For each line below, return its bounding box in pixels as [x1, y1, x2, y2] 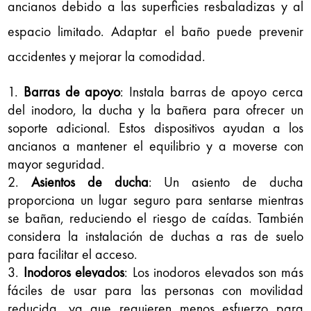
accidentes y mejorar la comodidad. [8, 47, 206, 65]
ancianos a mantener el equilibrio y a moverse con [8, 136, 303, 155]
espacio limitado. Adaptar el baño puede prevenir [8, 22, 303, 40]
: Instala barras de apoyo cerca [120, 82, 303, 101]
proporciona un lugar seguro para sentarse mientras [8, 190, 303, 209]
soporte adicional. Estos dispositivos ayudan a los [8, 118, 303, 137]
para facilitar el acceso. [8, 244, 138, 263]
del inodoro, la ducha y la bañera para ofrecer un [8, 100, 303, 119]
